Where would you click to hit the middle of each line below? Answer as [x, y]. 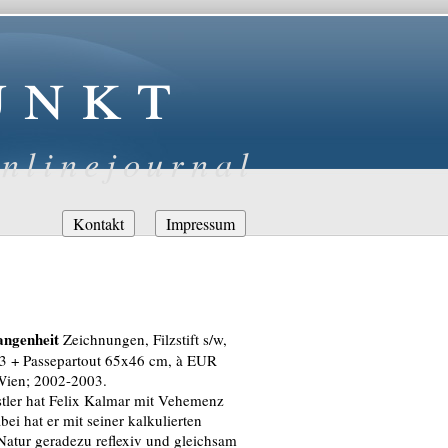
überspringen [82, 239]
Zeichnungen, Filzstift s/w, [143, 339]
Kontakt [98, 223]
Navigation [75, 219]
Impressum [200, 223]
